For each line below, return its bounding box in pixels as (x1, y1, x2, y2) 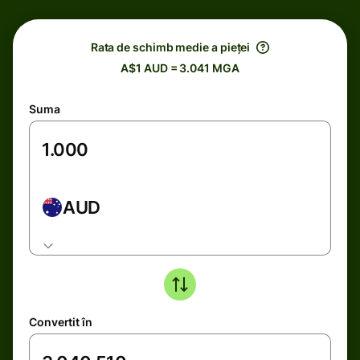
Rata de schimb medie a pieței (90, 40, 251, 54)
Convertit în (29, 315, 92, 329)
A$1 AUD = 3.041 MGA (121, 61, 239, 75)
